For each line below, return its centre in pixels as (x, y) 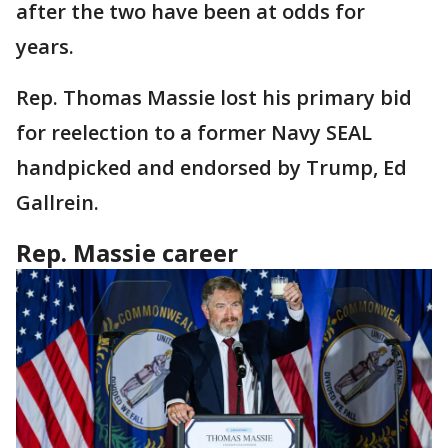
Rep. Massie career (127, 252)
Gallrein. (60, 202)
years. (47, 46)
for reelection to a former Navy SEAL (194, 132)
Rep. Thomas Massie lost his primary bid (214, 97)
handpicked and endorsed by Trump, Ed (211, 167)
